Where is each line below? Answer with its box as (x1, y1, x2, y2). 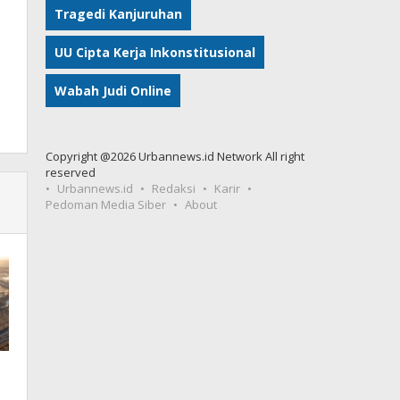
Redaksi (152, 180, 196, 196)
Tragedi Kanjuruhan (54, 5, 183, 22)
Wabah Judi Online (54, 82, 172, 99)
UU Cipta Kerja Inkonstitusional (54, 44, 256, 61)
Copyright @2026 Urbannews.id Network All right (46, 148, 305, 164)
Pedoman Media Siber (46, 196, 167, 212)
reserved (46, 164, 96, 180)
